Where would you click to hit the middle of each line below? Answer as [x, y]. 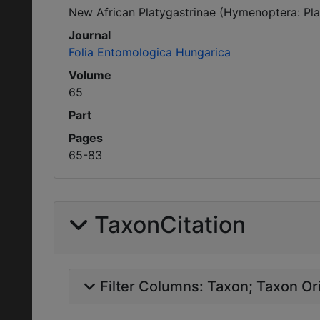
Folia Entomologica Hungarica [150, 52]
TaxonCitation [170, 225]
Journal [90, 35]
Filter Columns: [154, 286]
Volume [90, 75]
